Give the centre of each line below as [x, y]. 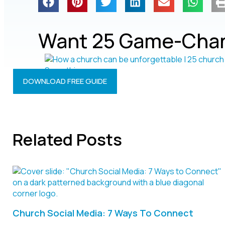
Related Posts [67, 139]
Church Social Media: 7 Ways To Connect [103, 213]
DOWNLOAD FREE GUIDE [65, 81]
